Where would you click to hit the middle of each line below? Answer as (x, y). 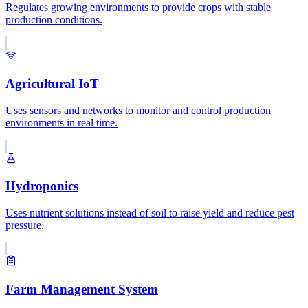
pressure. (25, 225)
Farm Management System (82, 289)
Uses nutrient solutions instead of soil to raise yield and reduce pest (150, 212)
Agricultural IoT (52, 83)
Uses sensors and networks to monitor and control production (138, 110)
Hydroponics (42, 186)
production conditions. (54, 20)
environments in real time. (62, 122)
